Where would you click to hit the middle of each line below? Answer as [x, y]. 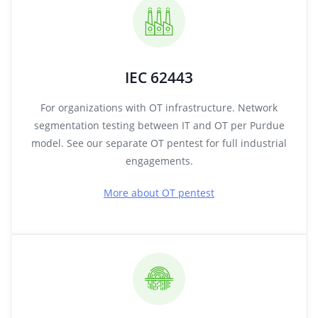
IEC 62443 [159, 77]
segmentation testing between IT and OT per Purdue [159, 125]
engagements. [159, 161]
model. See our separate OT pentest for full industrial [159, 143]
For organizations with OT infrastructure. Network [159, 108]
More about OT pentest [159, 193]
